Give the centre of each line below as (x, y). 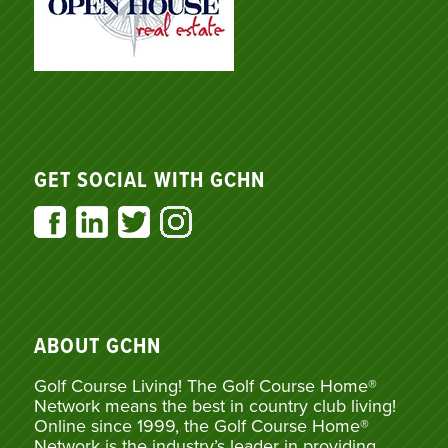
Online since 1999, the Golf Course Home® (201, 425)
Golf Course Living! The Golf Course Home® (205, 385)
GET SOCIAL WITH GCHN (149, 181)
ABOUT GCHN (97, 348)
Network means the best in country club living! (214, 405)
